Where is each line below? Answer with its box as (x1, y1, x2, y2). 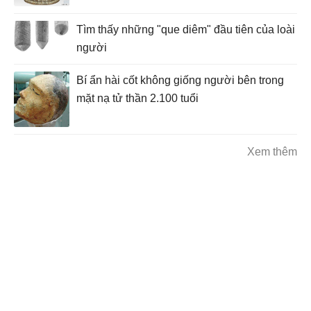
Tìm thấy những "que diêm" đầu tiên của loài (76, 23, 295, 35)
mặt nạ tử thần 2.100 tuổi (76, 92, 199, 104)
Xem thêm (247, 145, 297, 158)
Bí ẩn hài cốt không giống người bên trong (76, 74, 284, 86)
